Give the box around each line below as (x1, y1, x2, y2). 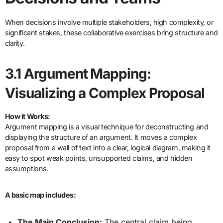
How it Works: (4, 112, 50, 121)
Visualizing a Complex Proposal (4, 85, 205, 102)
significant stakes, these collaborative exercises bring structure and (4, 28, 218, 37)
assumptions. (4, 164, 49, 173)
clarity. (4, 39, 25, 48)
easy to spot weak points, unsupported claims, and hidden (4, 154, 193, 163)
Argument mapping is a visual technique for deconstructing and (4, 122, 209, 131)
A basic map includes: (4, 191, 76, 200)
